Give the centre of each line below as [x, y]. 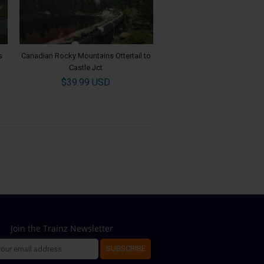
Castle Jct [86, 67]
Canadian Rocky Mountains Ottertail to [86, 55]
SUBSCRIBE [126, 249]
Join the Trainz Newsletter [62, 228]
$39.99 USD [86, 82]
